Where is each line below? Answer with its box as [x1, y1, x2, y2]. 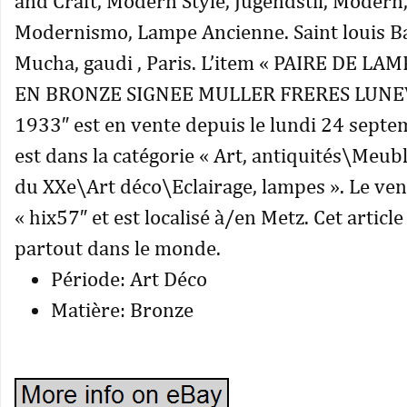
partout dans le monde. [15, 235, 221, 260]
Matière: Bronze [51, 297, 194, 322]
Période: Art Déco [51, 266, 207, 291]
